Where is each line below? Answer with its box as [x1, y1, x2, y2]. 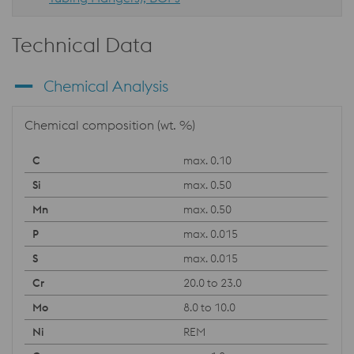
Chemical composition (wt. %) [24, 117, 195, 133]
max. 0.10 [183, 153, 232, 168]
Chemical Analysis [43, 76, 168, 96]
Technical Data [12, 32, 153, 58]
